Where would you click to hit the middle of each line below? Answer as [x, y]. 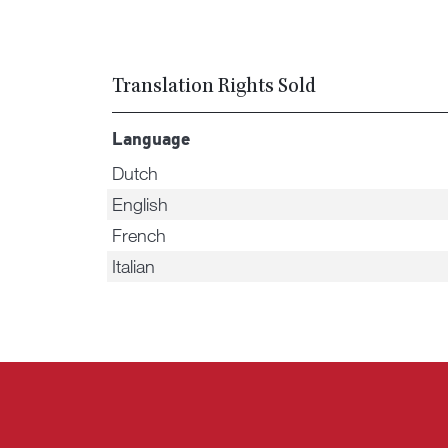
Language [151, 140]
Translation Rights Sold [213, 88]
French [138, 235]
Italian [133, 266]
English [139, 204]
